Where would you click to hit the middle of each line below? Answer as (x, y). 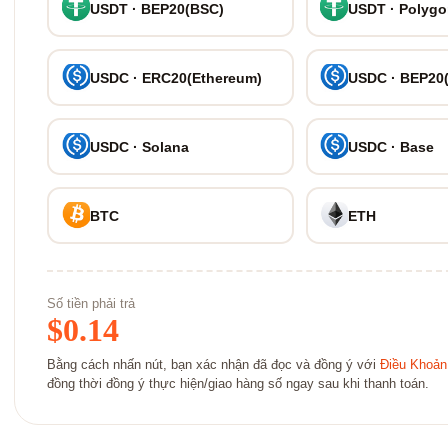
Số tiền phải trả (91, 303)
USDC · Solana (139, 146)
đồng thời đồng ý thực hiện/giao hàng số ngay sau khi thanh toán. (238, 384)
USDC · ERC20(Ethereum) (175, 77)
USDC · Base (391, 146)
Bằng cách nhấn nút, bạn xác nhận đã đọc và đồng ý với (213, 365)
